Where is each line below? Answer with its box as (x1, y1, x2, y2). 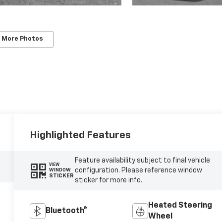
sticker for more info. (74, 176, 142, 184)
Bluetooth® (46, 207, 88, 215)
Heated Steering (148, 201, 212, 210)
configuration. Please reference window (74, 166, 202, 174)
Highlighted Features (30, 130, 131, 140)
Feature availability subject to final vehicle (74, 157, 210, 164)
